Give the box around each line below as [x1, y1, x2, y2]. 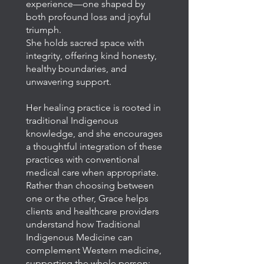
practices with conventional [26, 154, 140, 165]
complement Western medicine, [26, 245, 161, 256]
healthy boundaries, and [26, 63, 127, 74]
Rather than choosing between [26, 180, 154, 191]
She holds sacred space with [26, 37, 144, 48]
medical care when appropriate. [26, 167, 159, 178]
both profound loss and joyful [26, 11, 151, 22]
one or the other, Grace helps [26, 193, 148, 204]
